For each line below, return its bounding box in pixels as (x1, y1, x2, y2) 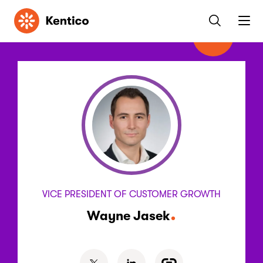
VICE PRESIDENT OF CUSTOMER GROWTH (42, 189, 221, 200)
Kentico (14, 8, 45, 19)
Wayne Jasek (86, 208, 170, 223)
